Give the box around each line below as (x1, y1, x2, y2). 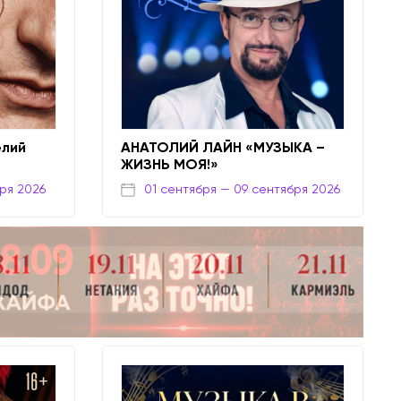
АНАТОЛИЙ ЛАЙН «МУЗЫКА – (120, 138, 325, 156)
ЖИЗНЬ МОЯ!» (120, 155, 218, 173)
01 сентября (143, 182, 217, 197)
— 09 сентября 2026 (219, 182, 340, 197)
